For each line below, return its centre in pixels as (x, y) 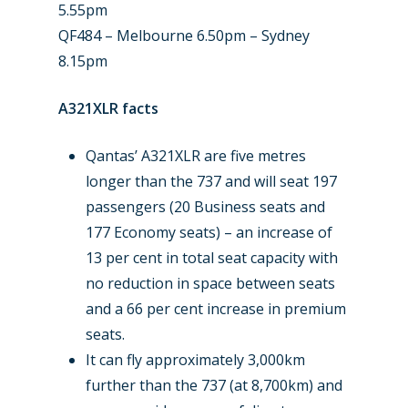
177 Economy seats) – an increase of (209, 232)
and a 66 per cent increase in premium (216, 308)
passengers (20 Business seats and (205, 206)
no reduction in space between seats (210, 283)
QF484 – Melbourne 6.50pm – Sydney (184, 35)
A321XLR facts (108, 108)
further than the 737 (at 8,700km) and (214, 385)
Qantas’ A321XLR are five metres (196, 155)
